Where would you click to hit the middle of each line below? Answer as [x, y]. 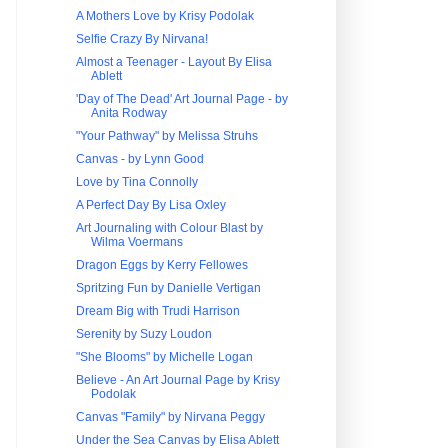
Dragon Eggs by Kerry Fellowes [161, 265]
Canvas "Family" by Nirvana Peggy [170, 417]
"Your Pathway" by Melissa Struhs [166, 136]
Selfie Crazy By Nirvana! [141, 39]
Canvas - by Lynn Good [139, 159]
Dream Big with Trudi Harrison [157, 311]
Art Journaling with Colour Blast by [169, 228]
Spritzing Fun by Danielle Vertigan [168, 288]
